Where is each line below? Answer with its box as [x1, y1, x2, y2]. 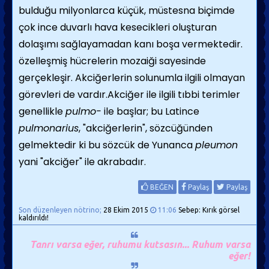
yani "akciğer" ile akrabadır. [19, 155, 146, 169]
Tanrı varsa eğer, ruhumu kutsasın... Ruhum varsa [30, 239, 250, 250]
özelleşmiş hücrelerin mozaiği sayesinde [19, 54, 206, 68]
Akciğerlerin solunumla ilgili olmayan [75, 71, 245, 85]
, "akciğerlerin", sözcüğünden [79, 121, 213, 135]
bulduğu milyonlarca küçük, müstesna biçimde [19, 4, 235, 17]
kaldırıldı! [19, 214, 49, 222]
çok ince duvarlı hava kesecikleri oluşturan [19, 20, 217, 34]
